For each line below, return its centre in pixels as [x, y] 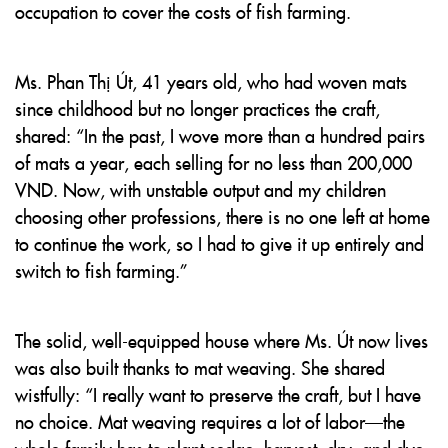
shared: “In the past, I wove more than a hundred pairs [220, 135]
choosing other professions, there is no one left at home [222, 216]
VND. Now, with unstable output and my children [200, 189]
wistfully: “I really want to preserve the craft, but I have [218, 394]
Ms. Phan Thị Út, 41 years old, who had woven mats [211, 81]
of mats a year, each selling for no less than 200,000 [213, 162]
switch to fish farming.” [101, 270]
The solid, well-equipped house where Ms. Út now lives [221, 340]
